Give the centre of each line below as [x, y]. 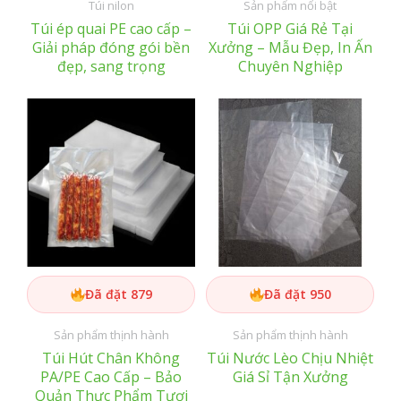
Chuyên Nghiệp [290, 67]
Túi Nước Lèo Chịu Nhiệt [290, 358]
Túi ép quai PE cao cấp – [111, 29]
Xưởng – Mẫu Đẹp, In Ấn [290, 48]
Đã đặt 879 [118, 294]
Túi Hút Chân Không [111, 358]
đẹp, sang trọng [111, 67]
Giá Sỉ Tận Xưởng [290, 377]
